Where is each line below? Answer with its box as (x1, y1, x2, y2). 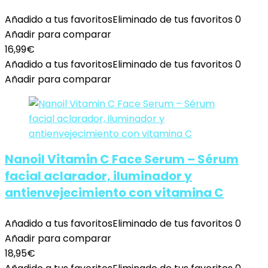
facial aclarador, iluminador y (5, 167, 192, 184)
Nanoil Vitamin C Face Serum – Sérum (5, 151, 239, 167)
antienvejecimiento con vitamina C (5, 184, 224, 201)
